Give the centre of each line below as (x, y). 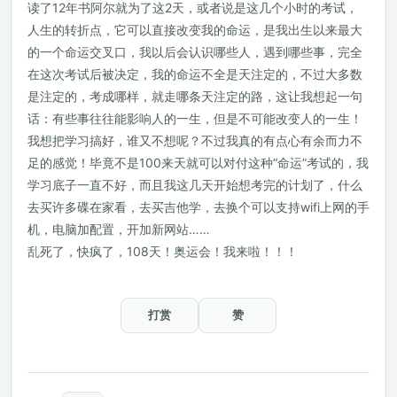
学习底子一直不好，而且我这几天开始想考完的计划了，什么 (195, 185)
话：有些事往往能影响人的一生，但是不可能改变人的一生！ (195, 118)
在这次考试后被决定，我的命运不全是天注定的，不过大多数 (195, 74)
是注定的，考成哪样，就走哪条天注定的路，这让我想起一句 (195, 96)
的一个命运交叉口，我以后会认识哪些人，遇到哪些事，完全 (195, 52)
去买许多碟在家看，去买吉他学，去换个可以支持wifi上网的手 (198, 207)
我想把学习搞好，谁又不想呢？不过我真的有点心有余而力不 (195, 140)
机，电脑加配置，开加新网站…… (119, 229)
